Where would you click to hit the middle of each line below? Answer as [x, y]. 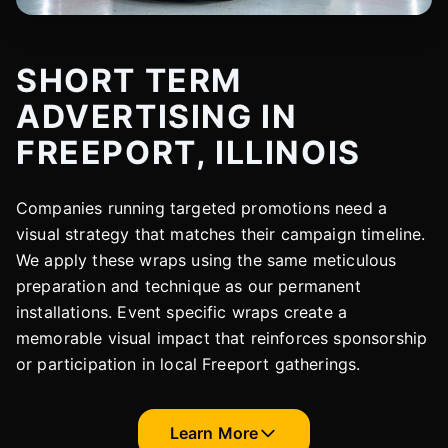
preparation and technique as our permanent [188, 285]
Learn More [214, 432]
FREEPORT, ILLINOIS [188, 152]
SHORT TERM [129, 80]
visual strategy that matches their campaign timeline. [221, 233]
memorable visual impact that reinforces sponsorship [222, 337]
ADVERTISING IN [157, 116]
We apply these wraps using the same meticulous [206, 259]
